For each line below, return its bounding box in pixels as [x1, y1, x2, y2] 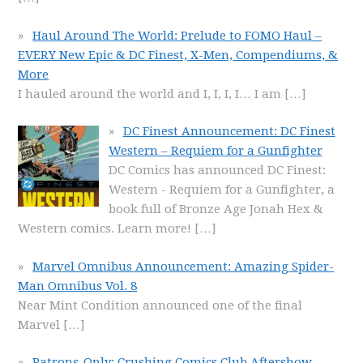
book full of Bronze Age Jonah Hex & [108, 202, 323, 216]
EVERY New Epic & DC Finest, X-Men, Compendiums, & [18, 47, 339, 62]
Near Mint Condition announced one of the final [18, 297, 303, 313]
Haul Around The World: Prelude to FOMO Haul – [32, 28, 322, 43]
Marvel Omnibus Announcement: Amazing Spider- [32, 258, 335, 274]
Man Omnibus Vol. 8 [18, 278, 138, 293]
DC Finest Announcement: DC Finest [122, 124, 335, 139]
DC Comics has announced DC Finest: [108, 163, 326, 177]
